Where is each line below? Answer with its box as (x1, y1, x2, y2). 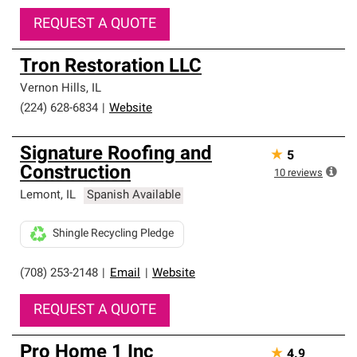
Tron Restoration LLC (20, 57, 202, 76)
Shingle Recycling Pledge (53, 228, 174, 240)
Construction (20, 164, 131, 183)
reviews (288, 168, 323, 178)
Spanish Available (86, 190, 181, 202)
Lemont (20, 190, 61, 202)
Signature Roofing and (20, 145, 212, 164)
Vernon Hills (20, 83, 86, 95)
